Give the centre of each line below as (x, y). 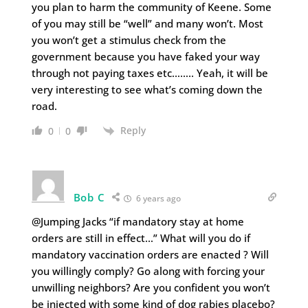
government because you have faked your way (145, 56)
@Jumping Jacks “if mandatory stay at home (137, 221)
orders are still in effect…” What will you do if (141, 238)
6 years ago (158, 198)
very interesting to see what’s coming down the (147, 89)
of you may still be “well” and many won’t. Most (147, 23)
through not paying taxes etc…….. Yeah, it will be (150, 73)
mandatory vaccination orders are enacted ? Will (150, 254)
